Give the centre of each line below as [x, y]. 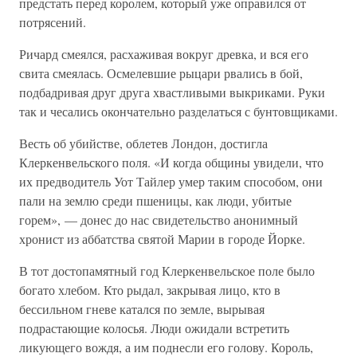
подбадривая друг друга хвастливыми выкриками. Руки [172, 92]
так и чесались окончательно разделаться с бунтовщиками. [178, 111]
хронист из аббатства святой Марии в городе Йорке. [162, 239]
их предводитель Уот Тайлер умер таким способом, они [171, 181]
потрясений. [53, 22]
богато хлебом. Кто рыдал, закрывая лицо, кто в [150, 290]
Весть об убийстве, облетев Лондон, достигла [143, 143]
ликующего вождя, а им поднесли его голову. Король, [166, 347]
